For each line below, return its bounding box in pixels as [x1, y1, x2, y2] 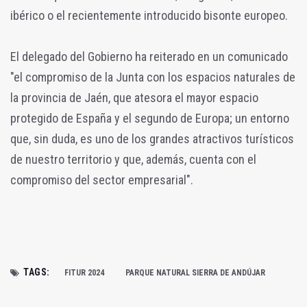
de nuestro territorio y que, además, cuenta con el [10, 151, 256, 167]
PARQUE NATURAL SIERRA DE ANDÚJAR [125, 267, 265, 278]
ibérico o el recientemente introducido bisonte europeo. [10, 8, 288, 23]
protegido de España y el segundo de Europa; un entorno [10, 110, 289, 125]
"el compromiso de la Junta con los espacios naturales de [10, 69, 295, 84]
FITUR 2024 [64, 267, 104, 278]
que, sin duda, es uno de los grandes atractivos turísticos [10, 131, 294, 146]
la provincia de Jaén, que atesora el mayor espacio [10, 90, 258, 105]
